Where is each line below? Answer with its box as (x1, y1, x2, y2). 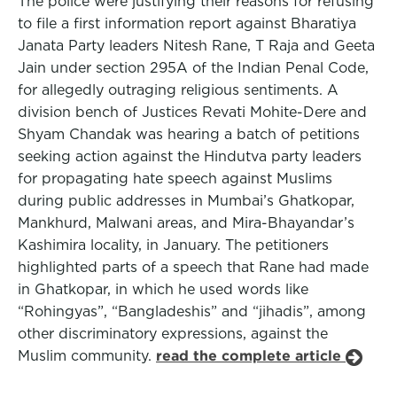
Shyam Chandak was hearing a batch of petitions (18, 126, 360, 143)
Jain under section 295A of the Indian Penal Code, (18, 59, 369, 76)
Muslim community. (18, 347, 156, 364)
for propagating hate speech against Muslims (18, 170, 332, 187)
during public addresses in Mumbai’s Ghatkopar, (18, 192, 354, 209)
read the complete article (156, 347, 346, 364)
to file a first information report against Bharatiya (18, 15, 356, 32)
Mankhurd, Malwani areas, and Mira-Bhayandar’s (18, 214, 354, 231)
